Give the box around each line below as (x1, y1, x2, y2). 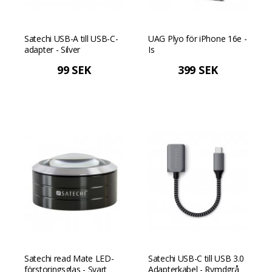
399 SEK (178, 63, 218, 77)
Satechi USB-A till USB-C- (24, 33, 118, 44)
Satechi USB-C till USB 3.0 (148, 253, 245, 264)
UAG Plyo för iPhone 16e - (148, 33, 247, 44)
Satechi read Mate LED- (24, 253, 114, 264)
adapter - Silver (24, 44, 81, 55)
